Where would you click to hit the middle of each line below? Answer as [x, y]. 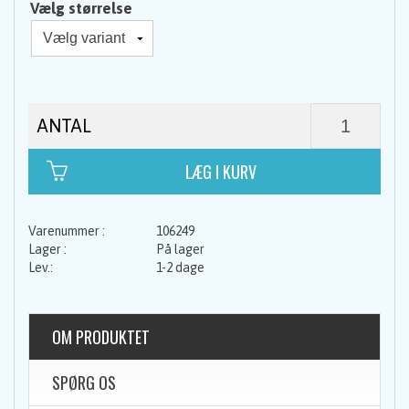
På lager [182, 249]
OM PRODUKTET [101, 336]
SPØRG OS [84, 382]
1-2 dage [180, 267]
